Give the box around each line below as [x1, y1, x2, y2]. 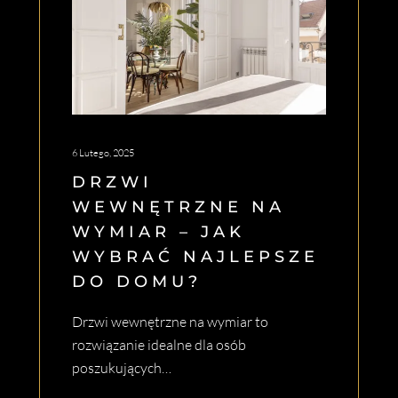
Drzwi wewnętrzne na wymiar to [72, 313, 268, 331]
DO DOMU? [72, 272, 202, 292]
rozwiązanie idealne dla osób [72, 336, 246, 354]
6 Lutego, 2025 [72, 147, 134, 160]
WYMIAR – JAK [72, 222, 245, 243]
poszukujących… [72, 359, 171, 378]
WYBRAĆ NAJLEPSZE [72, 247, 319, 267]
